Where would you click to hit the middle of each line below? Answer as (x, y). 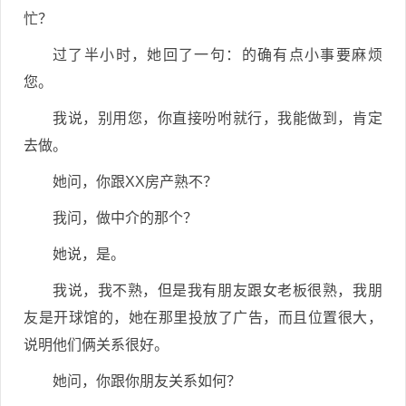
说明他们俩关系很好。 (96, 345)
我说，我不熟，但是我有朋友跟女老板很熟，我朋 (217, 290)
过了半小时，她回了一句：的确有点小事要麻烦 (217, 55)
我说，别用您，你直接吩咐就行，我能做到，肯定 (217, 118)
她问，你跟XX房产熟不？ (135, 182)
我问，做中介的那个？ (125, 218)
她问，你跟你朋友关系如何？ (147, 381)
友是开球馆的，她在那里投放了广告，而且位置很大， (203, 318)
